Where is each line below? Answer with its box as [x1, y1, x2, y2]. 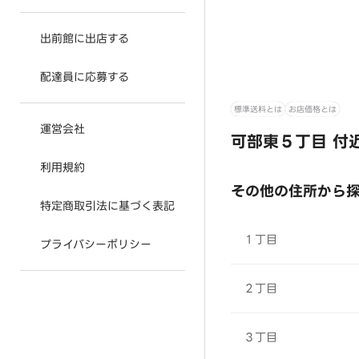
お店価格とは [288, 102, 337, 116]
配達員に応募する [40, 68, 129, 86]
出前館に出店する [40, 30, 129, 47]
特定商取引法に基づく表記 [40, 197, 175, 215]
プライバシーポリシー [40, 236, 151, 253]
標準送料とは [234, 102, 282, 116]
